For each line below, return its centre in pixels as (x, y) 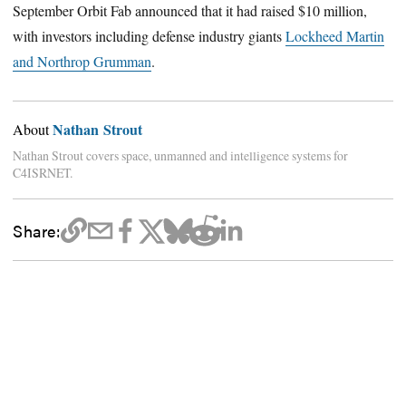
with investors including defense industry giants (150, 36)
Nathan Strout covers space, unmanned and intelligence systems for (181, 156)
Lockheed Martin (335, 36)
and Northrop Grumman (82, 62)
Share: (37, 230)
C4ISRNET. (43, 173)
